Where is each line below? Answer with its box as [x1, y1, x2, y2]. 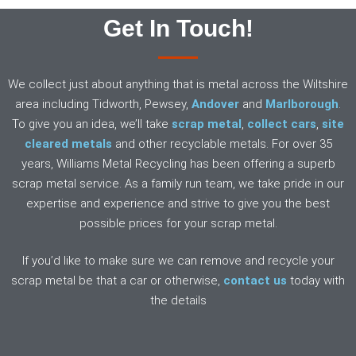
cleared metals [24, 136, 112, 151]
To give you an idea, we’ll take [12, 116, 172, 131]
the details [149, 293, 207, 308]
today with [287, 273, 345, 288]
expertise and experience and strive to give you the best [26, 195, 330, 211]
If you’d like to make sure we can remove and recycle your [21, 253, 335, 269]
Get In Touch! [103, 14, 253, 41]
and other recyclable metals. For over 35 [111, 136, 332, 151]
